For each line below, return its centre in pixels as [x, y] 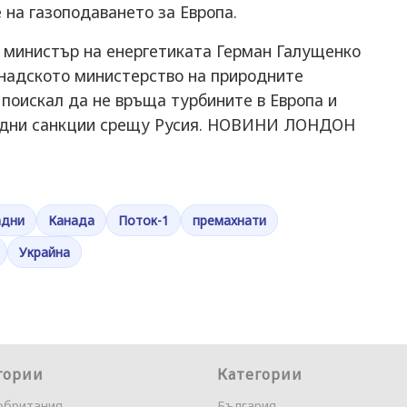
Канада [71, 220]
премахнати [229, 220]
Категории [260, 374]
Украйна [45, 252]
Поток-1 [144, 220]
